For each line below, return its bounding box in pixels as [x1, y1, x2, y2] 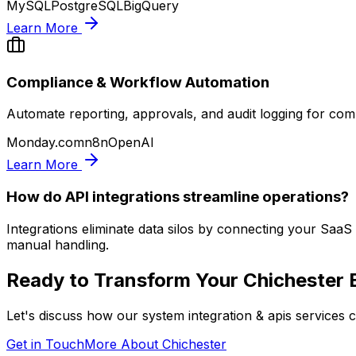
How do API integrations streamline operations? [6, 188, 349, 207]
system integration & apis [142, 307, 292, 323]
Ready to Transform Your [6, 268, 243, 292]
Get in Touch [6, 335, 84, 352]
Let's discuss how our [6, 307, 142, 323]
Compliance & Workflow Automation [6, 72, 269, 91]
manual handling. [6, 236, 109, 253]
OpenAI [108, 134, 154, 151]
